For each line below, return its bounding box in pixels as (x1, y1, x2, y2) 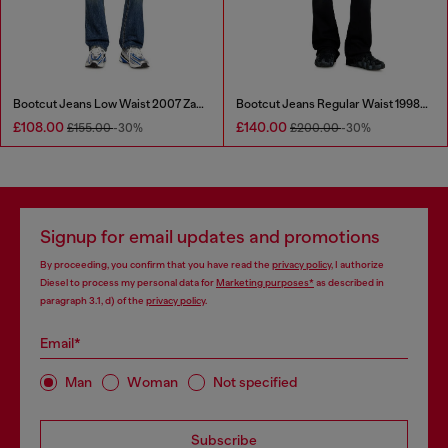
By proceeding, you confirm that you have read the (40, 258, 272, 270)
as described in (314, 276, 384, 288)
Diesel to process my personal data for (40, 276, 216, 288)
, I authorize (331, 258, 384, 270)
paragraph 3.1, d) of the (40, 294, 146, 306)
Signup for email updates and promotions (40, 226, 380, 247)
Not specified (213, 374, 298, 391)
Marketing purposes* (216, 276, 314, 288)
